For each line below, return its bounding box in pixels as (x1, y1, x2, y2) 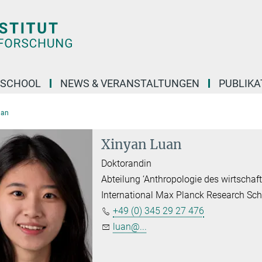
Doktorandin (101, 158, 152, 169)
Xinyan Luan (101, 136, 182, 153)
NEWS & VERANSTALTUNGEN (60, 77, 199, 89)
